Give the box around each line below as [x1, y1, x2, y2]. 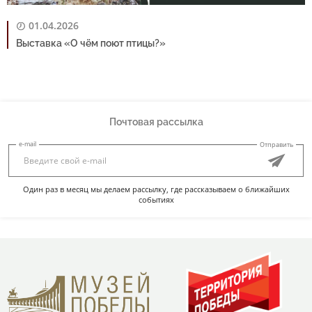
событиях [138, 194, 174, 205]
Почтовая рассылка [109, 116, 203, 127]
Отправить [259, 139, 293, 149]
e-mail [19, 139, 36, 148]
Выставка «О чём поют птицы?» [16, 37, 166, 49]
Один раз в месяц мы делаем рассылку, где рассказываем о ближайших [22, 183, 290, 194]
